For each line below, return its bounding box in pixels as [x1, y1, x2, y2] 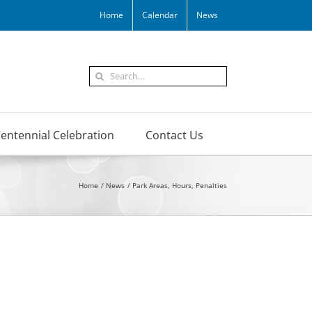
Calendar [142, 9, 178, 21]
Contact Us [146, 127, 203, 143]
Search [88, 65, 120, 79]
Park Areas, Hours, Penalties [132, 180, 227, 191]
